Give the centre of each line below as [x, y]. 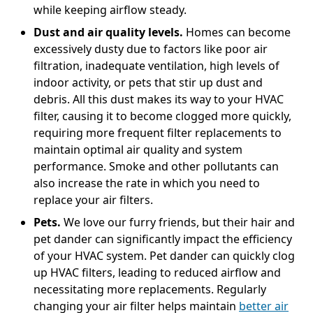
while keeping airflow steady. [110, 9]
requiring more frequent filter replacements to [158, 132]
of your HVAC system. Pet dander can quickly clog [164, 255]
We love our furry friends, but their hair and [178, 222]
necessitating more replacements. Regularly [150, 289]
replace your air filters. [93, 199]
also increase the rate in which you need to [147, 183]
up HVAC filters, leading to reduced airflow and [157, 272]
